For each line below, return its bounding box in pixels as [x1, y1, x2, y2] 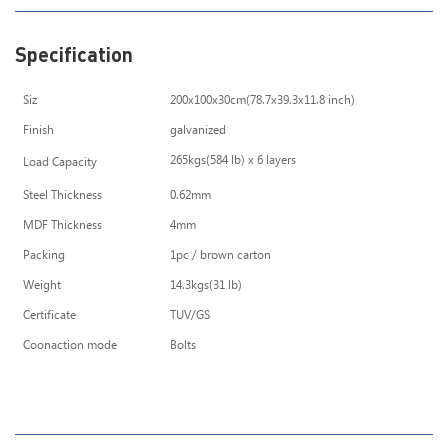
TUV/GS [170, 308, 210, 324]
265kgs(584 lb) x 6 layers [170, 153, 296, 169]
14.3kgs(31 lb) [170, 278, 242, 294]
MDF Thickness [23, 218, 102, 234]
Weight [23, 278, 61, 294]
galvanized [170, 123, 226, 139]
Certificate [23, 308, 79, 324]
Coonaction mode [23, 338, 117, 354]
